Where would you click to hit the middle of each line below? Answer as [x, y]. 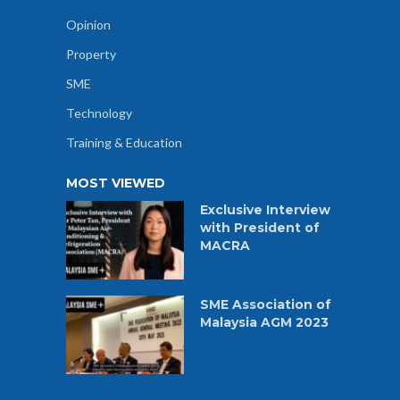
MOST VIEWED [116, 183]
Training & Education [124, 143]
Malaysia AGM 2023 [264, 323]
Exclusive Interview [265, 210]
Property [91, 54]
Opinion [88, 25]
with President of [260, 228]
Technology [99, 113]
